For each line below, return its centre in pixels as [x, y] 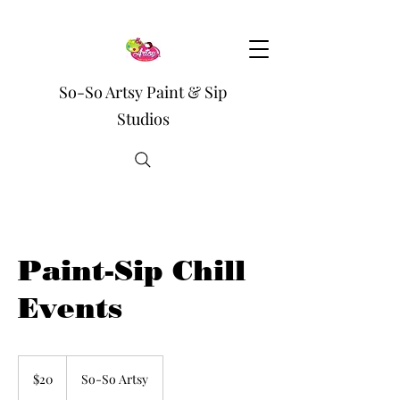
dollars [32, 381]
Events [70, 308]
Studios [143, 119]
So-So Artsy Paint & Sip [143, 92]
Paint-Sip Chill [132, 270]
